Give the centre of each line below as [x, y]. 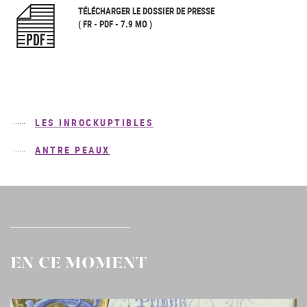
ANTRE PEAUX [73, 150]
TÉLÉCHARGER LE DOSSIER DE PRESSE [146, 11]
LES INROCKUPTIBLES [94, 123]
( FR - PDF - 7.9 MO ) [115, 24]
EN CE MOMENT [78, 264]
